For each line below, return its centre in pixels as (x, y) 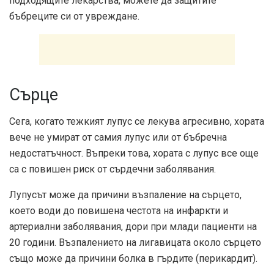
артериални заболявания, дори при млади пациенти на (133, 227)
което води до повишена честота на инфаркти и (119, 211)
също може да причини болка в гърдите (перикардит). (133, 259)
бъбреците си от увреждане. (74, 17)
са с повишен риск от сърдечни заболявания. (113, 169)
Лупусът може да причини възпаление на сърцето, (125, 195)
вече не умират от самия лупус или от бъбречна (118, 138)
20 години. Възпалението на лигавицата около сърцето (135, 243)
